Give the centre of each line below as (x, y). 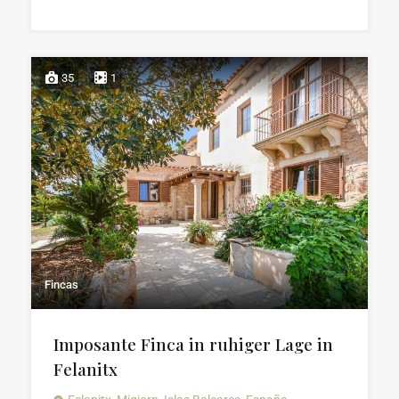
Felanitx (85, 369)
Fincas (61, 285)
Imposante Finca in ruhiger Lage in (193, 344)
